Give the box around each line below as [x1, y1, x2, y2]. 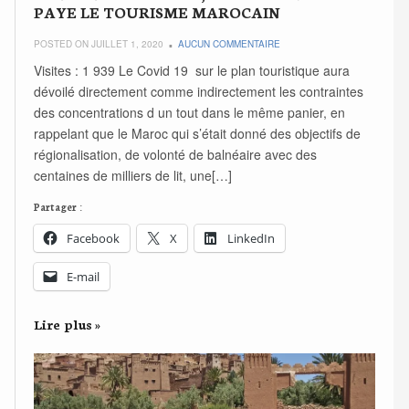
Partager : [34, 200, 83, 215]
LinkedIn [227, 230, 276, 247]
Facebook [67, 230, 121, 247]
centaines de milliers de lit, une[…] [34, 166, 233, 185]
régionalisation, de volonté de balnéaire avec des [34, 145, 318, 164]
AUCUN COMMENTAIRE [178, 37, 281, 51]
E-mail [67, 268, 100, 286]
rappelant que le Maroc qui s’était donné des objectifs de [34, 124, 362, 143]
